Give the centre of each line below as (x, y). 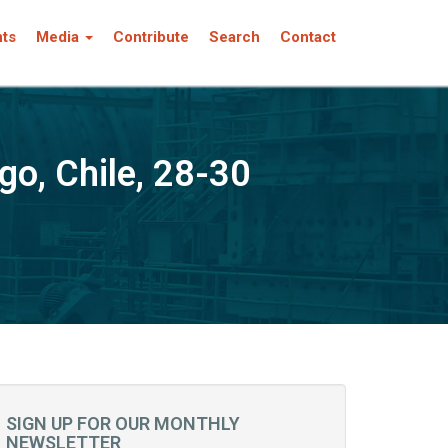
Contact (308, 37)
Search (234, 37)
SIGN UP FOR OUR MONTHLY (123, 423)
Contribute (151, 37)
